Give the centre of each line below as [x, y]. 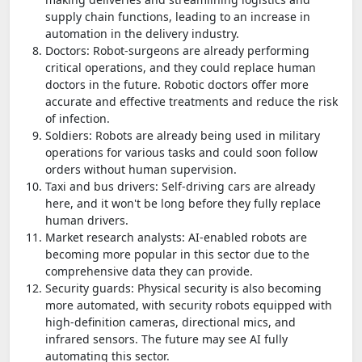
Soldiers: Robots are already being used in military [183, 135]
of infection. [78, 118]
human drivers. [87, 220]
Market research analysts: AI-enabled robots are [176, 237]
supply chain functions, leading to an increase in [178, 16]
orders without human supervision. [141, 169]
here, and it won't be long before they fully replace [183, 203]
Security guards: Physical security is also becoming [183, 288]
